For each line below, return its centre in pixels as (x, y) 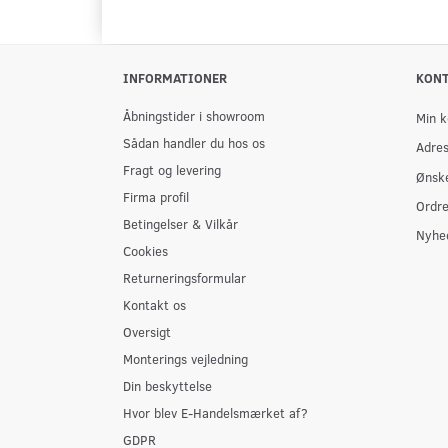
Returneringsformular (184, 277)
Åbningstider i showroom (194, 115)
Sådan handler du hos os (194, 142)
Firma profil (156, 196)
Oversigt (147, 331)
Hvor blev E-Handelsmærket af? (215, 412)
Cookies (145, 250)
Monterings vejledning (185, 358)
